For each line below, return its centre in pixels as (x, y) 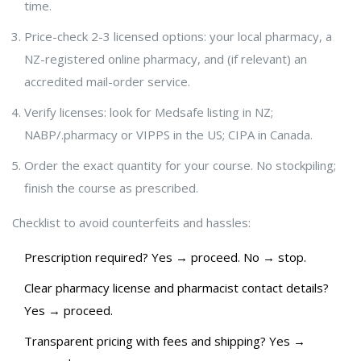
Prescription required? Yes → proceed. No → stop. (165, 257)
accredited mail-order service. (107, 82)
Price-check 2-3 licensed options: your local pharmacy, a (178, 37)
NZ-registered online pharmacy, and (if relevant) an (166, 59)
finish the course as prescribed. (111, 188)
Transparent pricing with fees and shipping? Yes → (165, 341)
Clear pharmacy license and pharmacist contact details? (176, 288)
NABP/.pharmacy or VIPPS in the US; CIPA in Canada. (168, 135)
